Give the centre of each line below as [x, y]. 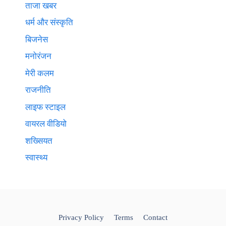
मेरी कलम [40, 73]
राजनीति [38, 90]
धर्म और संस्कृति [49, 22]
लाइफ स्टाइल [45, 107]
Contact [155, 217]
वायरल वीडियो [46, 124]
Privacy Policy [81, 217]
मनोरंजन [38, 56]
